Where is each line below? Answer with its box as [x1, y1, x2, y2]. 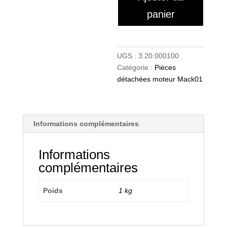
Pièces [155, 63, 176, 71]
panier [146, 8, 175, 20]
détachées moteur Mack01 [117, 74, 203, 83]
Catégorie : [117, 63, 155, 71]
